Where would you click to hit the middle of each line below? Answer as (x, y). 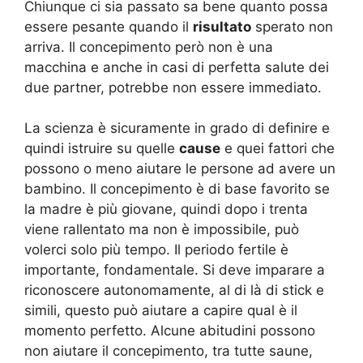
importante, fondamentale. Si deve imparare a (175, 270)
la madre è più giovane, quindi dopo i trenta (166, 209)
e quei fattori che (278, 149)
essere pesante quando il (109, 26)
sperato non (292, 26)
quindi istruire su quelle (102, 149)
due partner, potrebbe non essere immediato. (173, 87)
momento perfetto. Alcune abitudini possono (170, 331)
